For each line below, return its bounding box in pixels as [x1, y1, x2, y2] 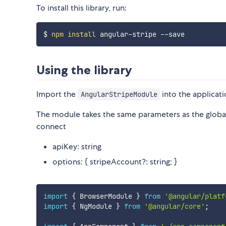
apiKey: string [52, 141, 101, 152]
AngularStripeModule [80, 90, 157, 99]
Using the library [36, 63, 132, 78]
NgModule [75, 202, 116, 211]
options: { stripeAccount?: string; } [52, 156, 177, 167]
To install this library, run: [36, 3, 127, 14]
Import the [36, 89, 78, 100]
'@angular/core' [144, 202, 205, 211]
